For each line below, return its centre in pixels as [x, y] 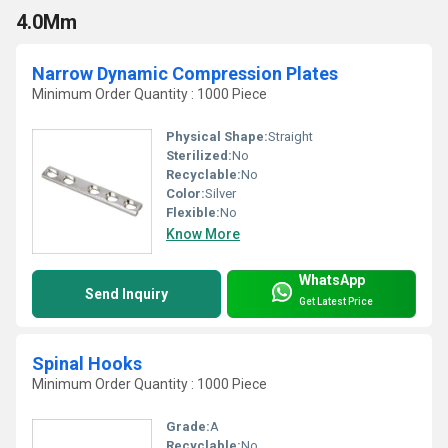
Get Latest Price [336, 302]
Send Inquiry [126, 293]
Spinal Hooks [87, 363]
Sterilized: [199, 155]
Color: [185, 193]
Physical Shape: [217, 136]
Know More [203, 233]
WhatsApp [332, 280]
